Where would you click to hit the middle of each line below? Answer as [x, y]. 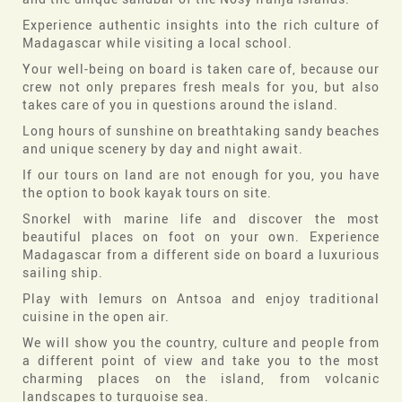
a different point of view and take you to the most [201, 361]
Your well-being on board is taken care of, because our [201, 69]
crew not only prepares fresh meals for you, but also [201, 87]
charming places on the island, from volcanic [201, 379]
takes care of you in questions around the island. [180, 105]
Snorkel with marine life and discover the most [201, 219]
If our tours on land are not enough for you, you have [201, 175]
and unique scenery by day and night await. [163, 149]
